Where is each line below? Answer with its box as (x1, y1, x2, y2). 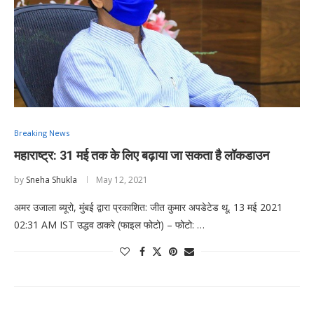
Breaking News (14, 127, 69, 138)
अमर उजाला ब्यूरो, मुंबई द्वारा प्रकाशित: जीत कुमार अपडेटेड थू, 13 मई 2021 (14, 200, 282, 214)
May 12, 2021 (96, 173, 148, 186)
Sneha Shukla (26, 173, 77, 186)
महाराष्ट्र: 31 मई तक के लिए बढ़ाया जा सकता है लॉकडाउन (14, 147, 269, 163)
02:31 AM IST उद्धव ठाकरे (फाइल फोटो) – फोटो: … (14, 217, 205, 231)
